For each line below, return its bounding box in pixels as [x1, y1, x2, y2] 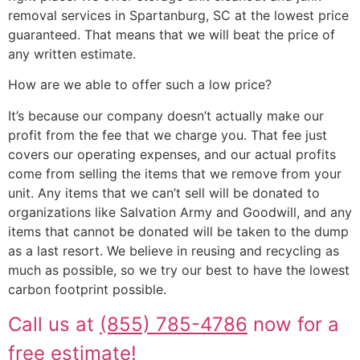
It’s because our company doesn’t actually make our [8, 107, 324, 124]
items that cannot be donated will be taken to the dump [8, 223, 349, 239]
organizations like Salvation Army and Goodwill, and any [8, 203, 352, 220]
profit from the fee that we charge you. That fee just [8, 126, 327, 143]
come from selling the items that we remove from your [8, 165, 342, 182]
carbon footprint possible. [8, 280, 166, 297]
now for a [247, 312, 339, 336]
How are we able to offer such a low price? [8, 76, 272, 93]
